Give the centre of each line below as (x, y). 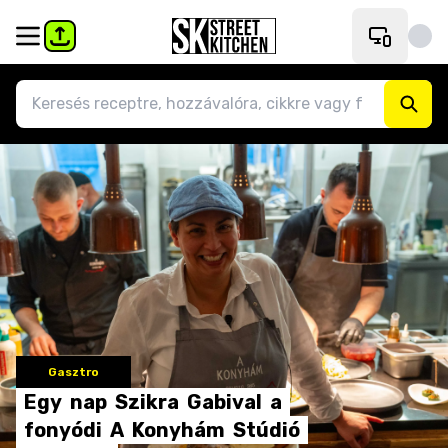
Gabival (224, 402)
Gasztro (73, 372)
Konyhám (178, 430)
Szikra (147, 402)
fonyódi (63, 430)
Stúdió (266, 430)
